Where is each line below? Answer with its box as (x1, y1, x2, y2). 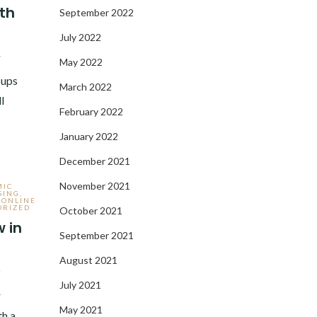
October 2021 (59, 204, 122, 217)
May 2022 (59, 56, 103, 68)
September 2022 (59, 6, 134, 18)
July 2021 (59, 279, 101, 291)
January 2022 (59, 130, 118, 142)
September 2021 (59, 229, 134, 241)
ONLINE (1, 196, 37, 204)
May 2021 (59, 304, 103, 316)
